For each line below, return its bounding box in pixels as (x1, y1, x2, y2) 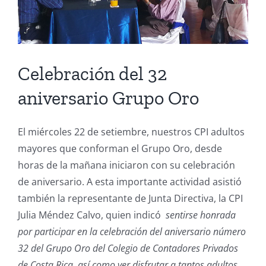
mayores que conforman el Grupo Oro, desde (17, 141, 222, 155)
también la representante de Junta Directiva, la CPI (17, 191, 243, 205)
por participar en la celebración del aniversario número (17, 224, 246, 238)
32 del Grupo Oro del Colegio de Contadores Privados (17, 241, 238, 255)
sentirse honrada (165, 208, 236, 221)
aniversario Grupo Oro (18, 87, 199, 110)
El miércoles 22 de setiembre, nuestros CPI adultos (17, 125, 245, 138)
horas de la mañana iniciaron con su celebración (17, 158, 235, 172)
